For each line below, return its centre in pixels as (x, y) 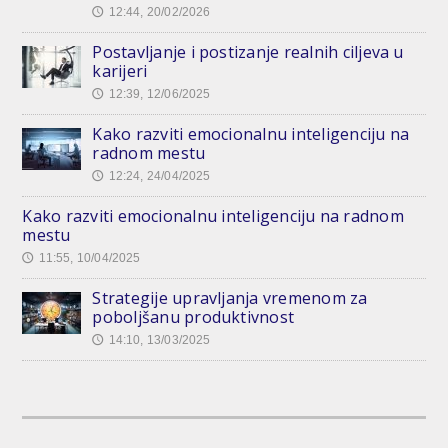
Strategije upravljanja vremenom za (230, 297)
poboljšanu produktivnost (193, 316)
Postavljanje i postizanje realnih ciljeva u (248, 51)
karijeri (120, 70)
